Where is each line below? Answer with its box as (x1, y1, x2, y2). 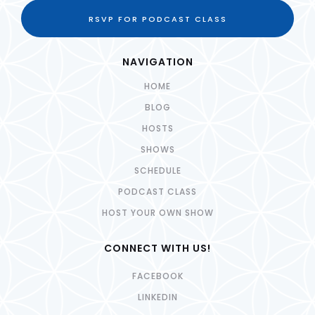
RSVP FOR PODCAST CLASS (88, 13, 227, 25)
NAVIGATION (122, 55, 193, 70)
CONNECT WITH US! (104, 241, 211, 256)
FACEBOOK (131, 270, 184, 283)
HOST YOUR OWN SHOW (101, 207, 214, 219)
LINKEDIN (137, 291, 178, 304)
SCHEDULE (134, 165, 181, 177)
